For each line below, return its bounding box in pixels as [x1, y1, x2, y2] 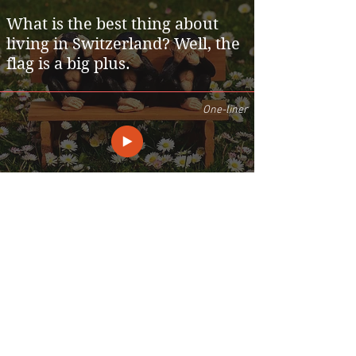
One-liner [203, 103, 248, 117]
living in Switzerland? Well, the [6, 35, 240, 53]
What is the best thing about [6, 15, 219, 33]
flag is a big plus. [6, 55, 130, 73]
